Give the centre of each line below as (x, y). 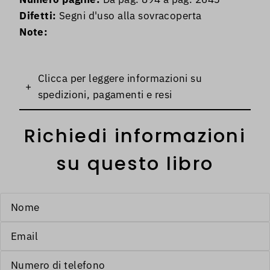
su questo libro (135, 164)
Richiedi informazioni (135, 136)
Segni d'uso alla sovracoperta (129, 16)
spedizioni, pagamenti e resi (105, 95)
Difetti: (38, 16)
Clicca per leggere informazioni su (120, 79)
